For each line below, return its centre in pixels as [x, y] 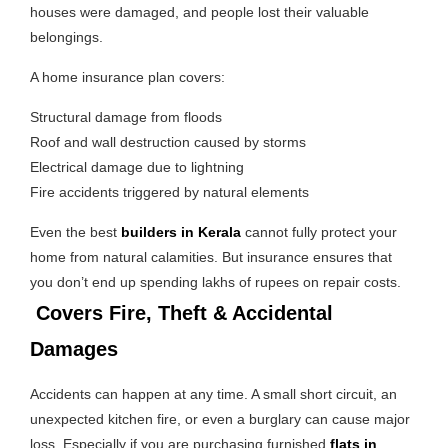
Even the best [75, 231]
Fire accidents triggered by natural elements [169, 191]
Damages [74, 348]
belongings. [66, 36]
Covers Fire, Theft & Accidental [181, 312]
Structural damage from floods [126, 116]
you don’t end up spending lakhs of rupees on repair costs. [215, 281]
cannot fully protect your [319, 231]
